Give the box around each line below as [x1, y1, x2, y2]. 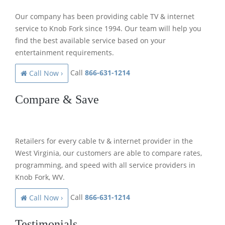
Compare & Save [15, 92, 99, 106]
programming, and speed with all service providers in [15, 160, 195, 170]
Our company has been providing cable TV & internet [15, 11, 194, 21]
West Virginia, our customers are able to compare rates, [15, 148, 202, 158]
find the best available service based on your [15, 35, 166, 45]
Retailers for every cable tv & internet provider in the [15, 136, 193, 146]
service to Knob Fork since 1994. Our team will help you [15, 23, 201, 33]
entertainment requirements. [15, 47, 114, 57]
